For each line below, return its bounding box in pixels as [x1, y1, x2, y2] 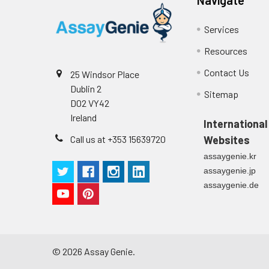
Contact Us [204, 66, 250, 78]
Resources [204, 44, 248, 56]
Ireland [70, 111, 97, 123]
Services [204, 23, 240, 35]
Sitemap [204, 88, 239, 100]
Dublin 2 [70, 82, 101, 94]
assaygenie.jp [203, 165, 256, 175]
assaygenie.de [203, 180, 259, 190]
